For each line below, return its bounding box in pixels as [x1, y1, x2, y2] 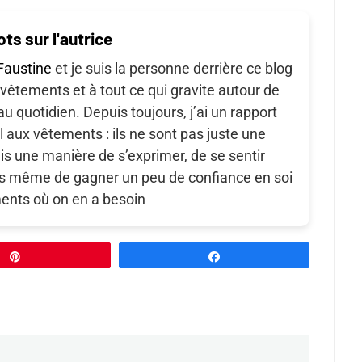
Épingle [32, 250, 68, 263]
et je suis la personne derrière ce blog [52, 60, 293, 78]
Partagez [230, 250, 273, 263]
